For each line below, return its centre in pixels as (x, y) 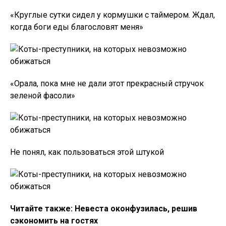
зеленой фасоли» (43, 96)
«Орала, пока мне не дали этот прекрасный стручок (107, 83)
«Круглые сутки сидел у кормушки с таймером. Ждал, (112, 15)
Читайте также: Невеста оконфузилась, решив (104, 209)
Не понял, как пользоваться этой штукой (87, 152)
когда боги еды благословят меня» (77, 27)
